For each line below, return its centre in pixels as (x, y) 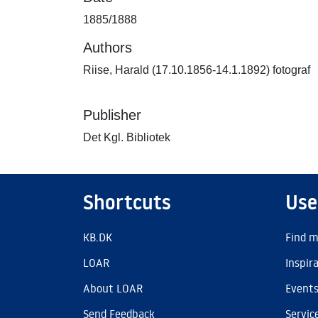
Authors (108, 48)
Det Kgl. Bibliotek (127, 137)
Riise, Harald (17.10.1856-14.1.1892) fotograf (197, 70)
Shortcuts (127, 202)
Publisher (112, 115)
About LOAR (113, 288)
